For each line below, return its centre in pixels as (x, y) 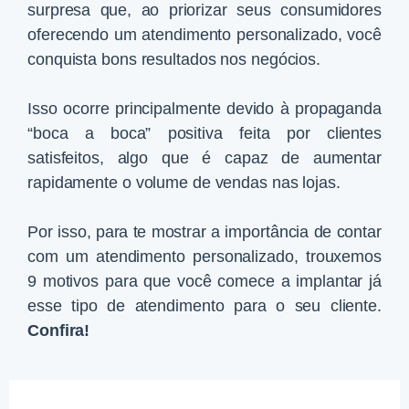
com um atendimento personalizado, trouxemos (204, 257)
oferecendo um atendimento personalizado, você (204, 35)
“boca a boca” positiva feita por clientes (204, 133)
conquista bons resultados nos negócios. (174, 59)
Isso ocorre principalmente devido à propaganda (204, 109)
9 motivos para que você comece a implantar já (204, 281)
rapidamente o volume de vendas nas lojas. (184, 183)
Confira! (59, 330)
